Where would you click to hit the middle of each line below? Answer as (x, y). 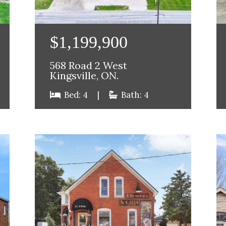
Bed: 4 (76, 95)
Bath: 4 (134, 95)
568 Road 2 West (89, 66)
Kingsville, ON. (84, 76)
